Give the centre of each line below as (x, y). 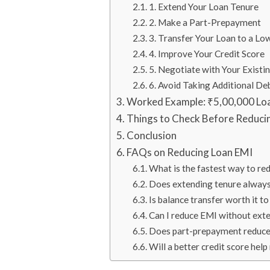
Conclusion (153, 135)
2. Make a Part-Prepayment (206, 22)
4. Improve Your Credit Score (208, 53)
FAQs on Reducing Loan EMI (191, 152)
